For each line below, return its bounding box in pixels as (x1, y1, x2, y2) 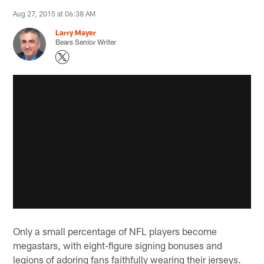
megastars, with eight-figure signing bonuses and (13, 239, 223, 252)
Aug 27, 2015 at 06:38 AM (13, 9, 96, 18)
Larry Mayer (55, 28, 97, 37)
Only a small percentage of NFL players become (13, 225, 217, 237)
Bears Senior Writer (55, 37, 117, 46)
